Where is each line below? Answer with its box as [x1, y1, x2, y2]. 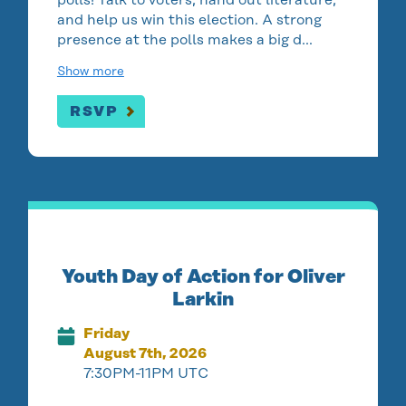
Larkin [172, 287, 234, 311]
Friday [83, 324, 130, 343]
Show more [56, 63, 124, 78]
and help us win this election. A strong [56, 10, 322, 28]
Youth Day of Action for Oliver [61, 265, 345, 288]
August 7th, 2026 [83, 344, 208, 362]
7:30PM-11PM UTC [83, 364, 209, 382]
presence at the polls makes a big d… [56, 30, 313, 48]
